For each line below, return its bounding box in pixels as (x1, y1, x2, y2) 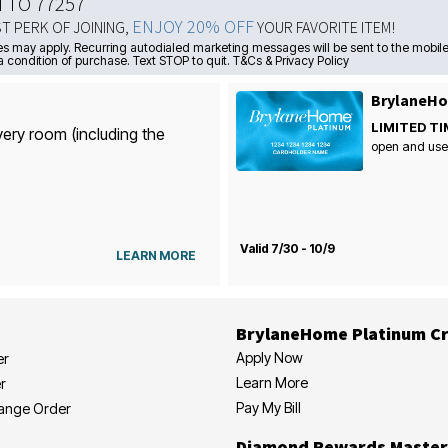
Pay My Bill (236, 398, 301, 416)
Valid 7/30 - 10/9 (239, 240, 335, 256)
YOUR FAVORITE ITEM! (254, 17, 396, 37)
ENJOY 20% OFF (132, 15, 255, 38)
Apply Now (236, 348, 303, 366)
